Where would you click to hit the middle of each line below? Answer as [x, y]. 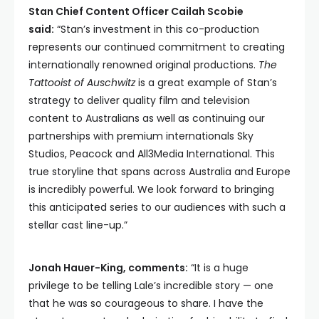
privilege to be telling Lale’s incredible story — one [151, 286]
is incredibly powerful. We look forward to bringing [151, 189]
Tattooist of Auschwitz [82, 83]
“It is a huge [218, 268]
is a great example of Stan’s [206, 83]
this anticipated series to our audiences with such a [157, 207]
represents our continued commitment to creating [157, 47]
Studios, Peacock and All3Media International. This [152, 154]
